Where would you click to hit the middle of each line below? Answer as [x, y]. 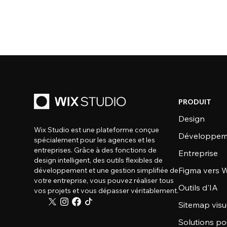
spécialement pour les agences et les [95, 140]
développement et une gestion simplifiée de [106, 170]
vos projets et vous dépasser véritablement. [106, 191]
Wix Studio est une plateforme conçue [97, 130]
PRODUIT [195, 102]
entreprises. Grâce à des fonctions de [96, 150]
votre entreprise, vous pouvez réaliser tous [104, 180]
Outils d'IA [198, 187]
